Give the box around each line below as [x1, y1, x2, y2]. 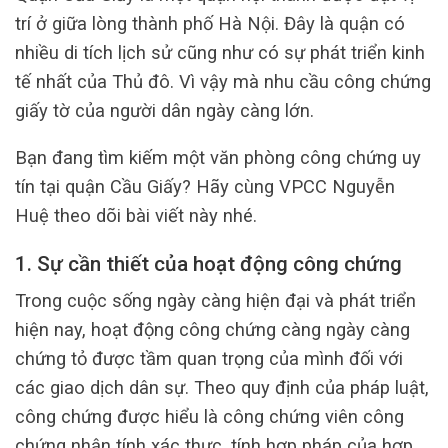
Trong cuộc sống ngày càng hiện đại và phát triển [15, 289, 416, 311]
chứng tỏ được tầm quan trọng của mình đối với [15, 347, 403, 369]
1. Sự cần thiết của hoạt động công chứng [15, 252, 402, 277]
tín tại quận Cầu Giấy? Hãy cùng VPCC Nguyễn [15, 175, 395, 197]
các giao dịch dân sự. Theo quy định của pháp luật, [15, 376, 429, 398]
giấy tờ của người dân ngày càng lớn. [15, 99, 319, 121]
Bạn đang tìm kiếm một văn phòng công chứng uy [15, 146, 421, 168]
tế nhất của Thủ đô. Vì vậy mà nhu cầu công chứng [15, 70, 431, 92]
